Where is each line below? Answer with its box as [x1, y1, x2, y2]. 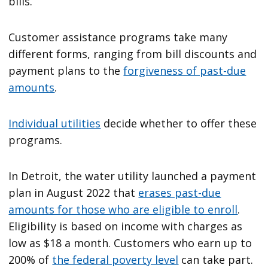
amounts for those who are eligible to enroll [8, 202, 238, 217]
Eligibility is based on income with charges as [8, 219, 243, 234]
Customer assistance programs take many [8, 30, 228, 45]
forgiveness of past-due [123, 63, 246, 78]
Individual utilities [8, 116, 101, 131]
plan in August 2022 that [8, 185, 139, 200]
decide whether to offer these [100, 116, 257, 131]
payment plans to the [8, 63, 124, 78]
